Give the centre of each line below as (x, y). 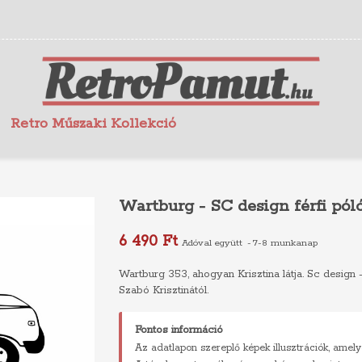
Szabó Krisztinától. (163, 290)
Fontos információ (179, 330)
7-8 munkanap (285, 243)
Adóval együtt (213, 243)
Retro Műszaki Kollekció (93, 124)
